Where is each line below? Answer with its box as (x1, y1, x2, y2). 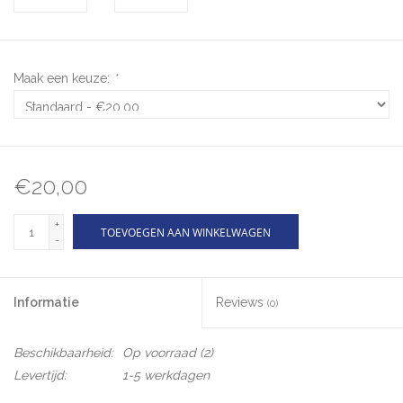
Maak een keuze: (13, 71, 113, 86)
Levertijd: (13, 368, 67, 383)
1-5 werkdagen (122, 368, 210, 383)
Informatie (13, 295, 79, 310)
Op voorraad (122, 345, 196, 361)
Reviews (216, 295, 267, 310)
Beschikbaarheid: (13, 345, 113, 361)
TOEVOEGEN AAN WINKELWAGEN (101, 225, 271, 241)
